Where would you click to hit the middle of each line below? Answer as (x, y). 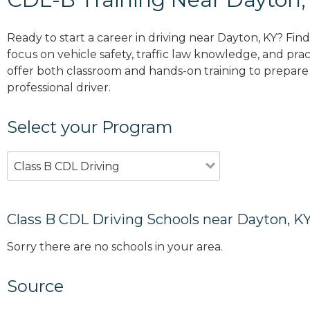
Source (35, 286)
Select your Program (90, 127)
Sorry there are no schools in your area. (115, 247)
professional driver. (59, 87)
